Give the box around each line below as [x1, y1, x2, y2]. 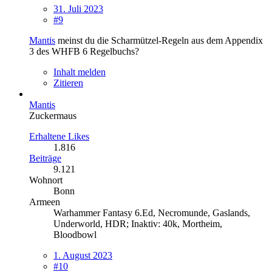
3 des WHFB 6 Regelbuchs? [29, 46, 139, 56]
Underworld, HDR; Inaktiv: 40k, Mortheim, [53, 218, 222, 229]
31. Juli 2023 [53, 3, 103, 14]
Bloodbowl [53, 229, 97, 240]
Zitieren [53, 77, 83, 88]
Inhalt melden [53, 66, 106, 77]
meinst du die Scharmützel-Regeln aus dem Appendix [55, 35, 263, 46]
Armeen [29, 196, 60, 207]
